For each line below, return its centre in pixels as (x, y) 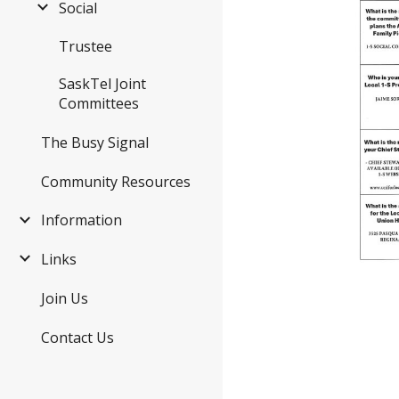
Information (81, 220)
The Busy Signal (95, 142)
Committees (99, 104)
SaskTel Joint (102, 84)
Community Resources (116, 181)
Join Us (65, 298)
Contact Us (77, 337)
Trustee (85, 47)
